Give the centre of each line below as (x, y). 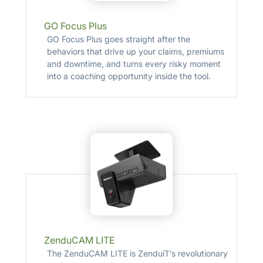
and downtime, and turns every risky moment (134, 64)
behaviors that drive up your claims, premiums (135, 51)
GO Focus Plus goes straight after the (118, 39)
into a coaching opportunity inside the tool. (129, 76)
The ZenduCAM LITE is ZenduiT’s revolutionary (137, 253)
